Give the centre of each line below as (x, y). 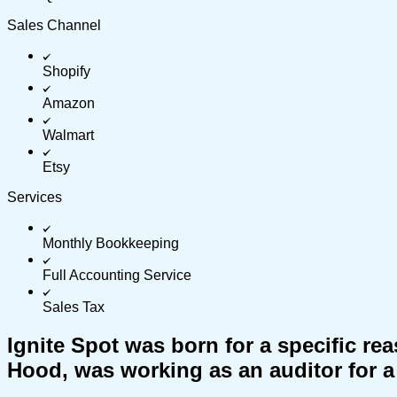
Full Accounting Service (117, 275)
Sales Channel (54, 25)
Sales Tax (74, 307)
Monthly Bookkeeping (111, 243)
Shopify (66, 71)
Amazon (69, 103)
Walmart (68, 135)
